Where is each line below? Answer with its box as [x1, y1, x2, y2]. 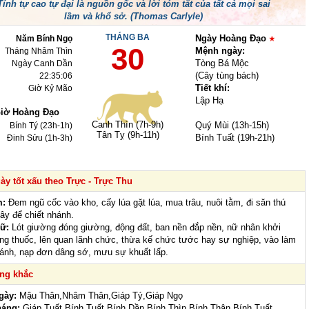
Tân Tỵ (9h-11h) [96, 130, 159, 141]
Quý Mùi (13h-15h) [195, 120, 269, 131]
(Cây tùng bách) [195, 70, 259, 81]
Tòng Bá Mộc [195, 58, 249, 69]
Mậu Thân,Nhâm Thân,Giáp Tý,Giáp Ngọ [17, 290, 183, 301]
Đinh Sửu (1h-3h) [7, 133, 72, 143]
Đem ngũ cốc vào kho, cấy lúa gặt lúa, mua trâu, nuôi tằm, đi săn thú [6, 197, 286, 208]
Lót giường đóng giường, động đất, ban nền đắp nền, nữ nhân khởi [9, 222, 281, 233]
